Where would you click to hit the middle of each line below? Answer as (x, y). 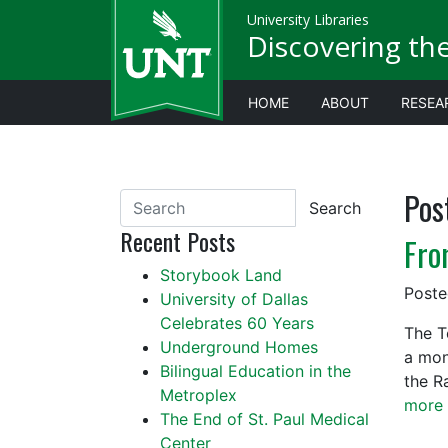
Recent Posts (177, 241)
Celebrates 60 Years (237, 323)
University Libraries (308, 19)
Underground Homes (239, 347)
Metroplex (198, 395)
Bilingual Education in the (255, 371)
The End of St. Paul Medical (264, 419)
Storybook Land (221, 275)
